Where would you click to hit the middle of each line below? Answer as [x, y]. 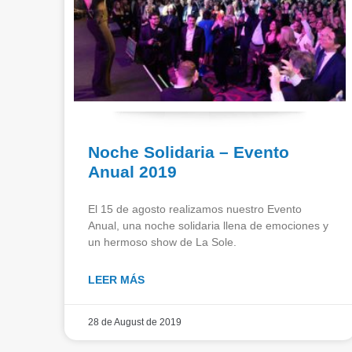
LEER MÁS [116, 279]
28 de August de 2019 [135, 322]
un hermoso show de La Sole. [162, 242]
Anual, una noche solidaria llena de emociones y [208, 225]
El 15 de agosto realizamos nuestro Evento [195, 209]
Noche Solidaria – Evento [189, 152]
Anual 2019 [132, 171]
